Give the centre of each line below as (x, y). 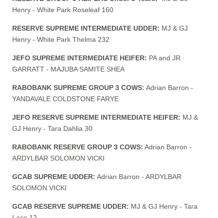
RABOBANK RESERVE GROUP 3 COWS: (78, 147)
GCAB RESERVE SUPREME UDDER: (71, 206)
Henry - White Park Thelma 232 (61, 39)
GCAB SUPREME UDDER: (54, 176)
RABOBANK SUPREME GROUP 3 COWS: (78, 87)
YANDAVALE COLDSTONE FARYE (65, 99)
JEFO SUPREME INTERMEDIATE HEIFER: (80, 58)
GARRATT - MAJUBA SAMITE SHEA (68, 69)
